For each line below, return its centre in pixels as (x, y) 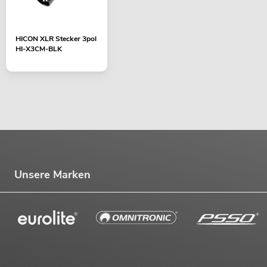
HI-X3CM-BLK (39, 49)
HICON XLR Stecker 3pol (56, 39)
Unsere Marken (52, 174)
